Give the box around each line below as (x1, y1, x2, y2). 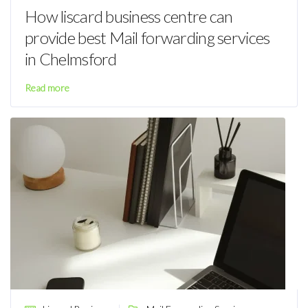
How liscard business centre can (25, 6, 233, 27)
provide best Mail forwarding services (25, 27, 270, 48)
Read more (25, 82, 69, 94)
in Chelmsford (25, 49, 117, 69)
